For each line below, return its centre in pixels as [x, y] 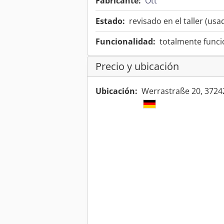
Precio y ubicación [137, 66]
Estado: [110, 21]
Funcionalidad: [125, 42]
